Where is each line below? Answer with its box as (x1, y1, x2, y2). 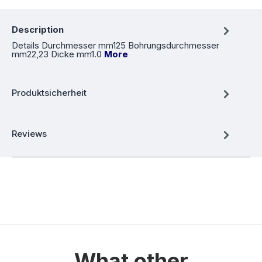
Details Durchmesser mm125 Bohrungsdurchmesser (12, 40, 219, 51)
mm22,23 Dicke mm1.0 (12, 49, 104, 60)
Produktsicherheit (12, 87, 87, 98)
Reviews (12, 127, 47, 139)
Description (12, 23, 64, 35)
